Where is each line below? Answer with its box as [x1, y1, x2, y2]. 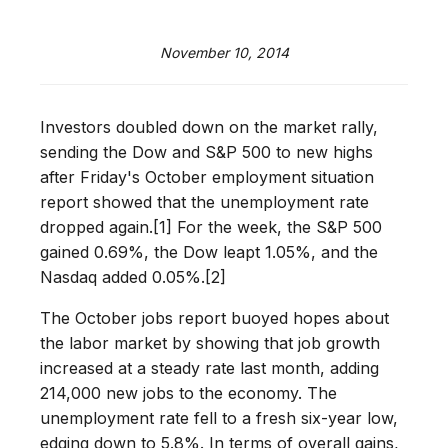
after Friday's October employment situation [40, 167, 374, 187]
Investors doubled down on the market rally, [40, 117, 378, 137]
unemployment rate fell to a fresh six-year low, [40, 408, 398, 428]
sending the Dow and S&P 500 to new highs [40, 142, 373, 162]
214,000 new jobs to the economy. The [40, 383, 337, 403]
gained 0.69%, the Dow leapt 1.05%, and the [40, 242, 378, 262]
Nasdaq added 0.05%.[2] [40, 267, 226, 287]
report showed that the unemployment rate [40, 192, 369, 212]
